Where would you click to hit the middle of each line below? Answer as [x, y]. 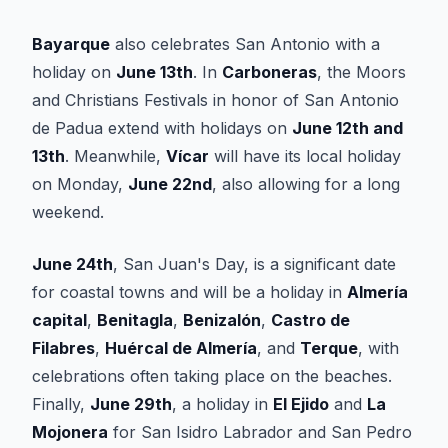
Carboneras [269, 72]
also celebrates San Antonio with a [245, 44]
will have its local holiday [305, 156]
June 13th [154, 72]
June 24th [72, 264]
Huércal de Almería [181, 348]
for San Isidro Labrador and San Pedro [260, 432]
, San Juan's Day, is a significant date [254, 264]
